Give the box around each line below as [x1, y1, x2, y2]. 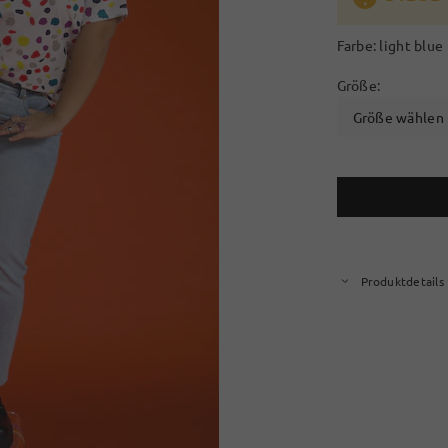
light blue [379, 36, 444, 54]
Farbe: [336, 36, 380, 54]
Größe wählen [352, 108, 444, 126]
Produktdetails [360, 273, 444, 289]
